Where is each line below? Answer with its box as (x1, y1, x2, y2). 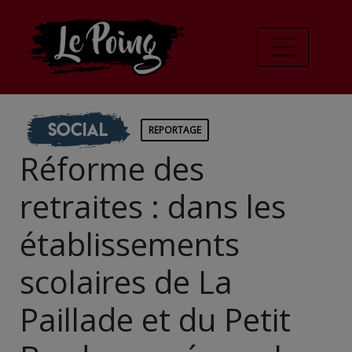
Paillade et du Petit (20, 297, 291, 341)
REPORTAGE (148, 123, 201, 137)
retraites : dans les (20, 184, 286, 228)
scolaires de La (20, 259, 233, 303)
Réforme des (20, 146, 204, 190)
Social (47, 117, 108, 141)
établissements (20, 222, 240, 266)
